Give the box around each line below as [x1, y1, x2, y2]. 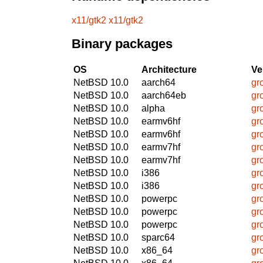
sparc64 [141, 232, 175, 242]
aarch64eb [141, 90, 186, 100]
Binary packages [72, 36, 173, 52]
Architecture [141, 64, 197, 75]
